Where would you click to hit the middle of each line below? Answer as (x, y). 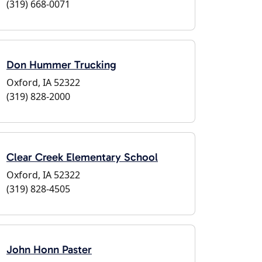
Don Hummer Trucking (61, 65)
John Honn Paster (49, 249)
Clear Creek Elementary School (82, 157)
